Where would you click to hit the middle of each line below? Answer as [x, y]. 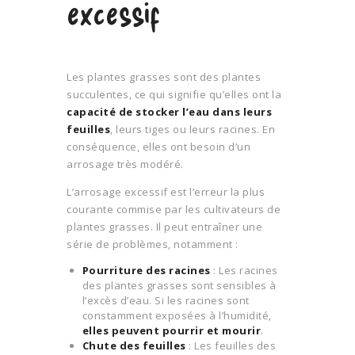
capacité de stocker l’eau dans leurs [169, 112]
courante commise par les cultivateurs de [174, 210]
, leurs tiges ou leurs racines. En [193, 130]
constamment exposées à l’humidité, [177, 316]
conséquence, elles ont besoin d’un [158, 147]
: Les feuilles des [231, 346]
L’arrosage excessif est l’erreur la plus [166, 192]
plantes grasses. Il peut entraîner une [164, 227]
